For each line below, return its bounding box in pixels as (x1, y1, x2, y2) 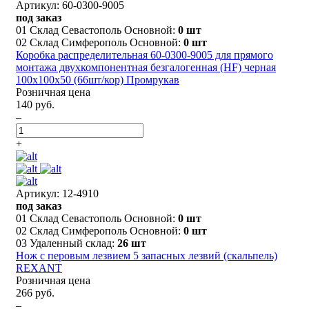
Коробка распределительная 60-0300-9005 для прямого (16, 48, 273, 61)
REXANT (16, 261, 62, 274)
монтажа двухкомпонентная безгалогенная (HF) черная (16, 61, 276, 73)
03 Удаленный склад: (16, 237, 117, 249)
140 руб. (16, 98, 54, 110)
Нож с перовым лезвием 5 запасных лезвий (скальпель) (16, 249, 277, 261)
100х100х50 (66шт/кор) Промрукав (16, 73, 179, 86)
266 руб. (16, 286, 54, 299)
